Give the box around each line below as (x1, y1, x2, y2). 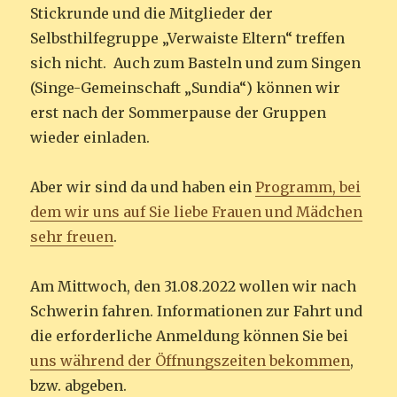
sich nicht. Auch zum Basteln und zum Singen (30, 53, 362, 72)
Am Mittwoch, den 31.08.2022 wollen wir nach (30, 276, 357, 295)
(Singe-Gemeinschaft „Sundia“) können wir (30, 78, 341, 97)
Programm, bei (255, 177, 362, 196)
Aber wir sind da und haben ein (30, 177, 256, 196)
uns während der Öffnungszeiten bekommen (30, 351, 351, 370)
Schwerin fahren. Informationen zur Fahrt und (30, 301, 363, 320)
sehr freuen (30, 227, 114, 245)
